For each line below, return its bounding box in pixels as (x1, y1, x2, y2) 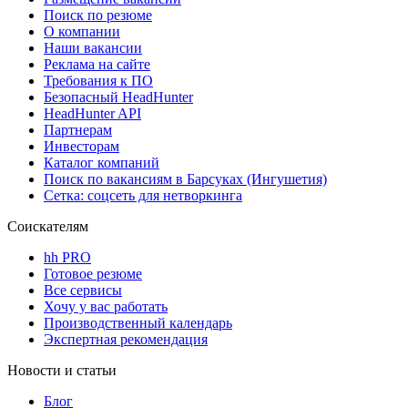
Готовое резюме (44, 265, 142, 281)
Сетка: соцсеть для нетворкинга (44, 187, 242, 203)
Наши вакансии (44, 39, 142, 56)
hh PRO (44, 249, 91, 265)
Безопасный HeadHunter (44, 88, 193, 105)
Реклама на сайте (44, 56, 150, 72)
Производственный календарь (44, 314, 232, 331)
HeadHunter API (44, 105, 141, 121)
